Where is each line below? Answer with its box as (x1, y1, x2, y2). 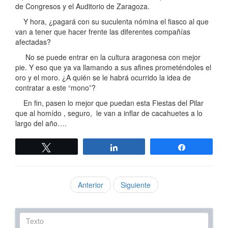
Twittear (57, 144, 83, 151)
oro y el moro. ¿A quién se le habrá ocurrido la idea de (15, 72, 191, 82)
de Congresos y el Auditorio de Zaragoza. (15, 1, 150, 11)
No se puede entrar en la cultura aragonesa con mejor (15, 52, 201, 62)
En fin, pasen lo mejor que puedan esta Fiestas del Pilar (15, 98, 204, 108)
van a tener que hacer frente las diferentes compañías (15, 26, 190, 37)
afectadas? (15, 37, 51, 47)
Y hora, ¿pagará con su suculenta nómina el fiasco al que (15, 16, 209, 26)
